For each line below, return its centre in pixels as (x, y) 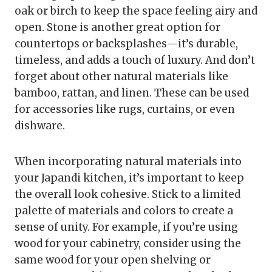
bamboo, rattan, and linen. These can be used (132, 93)
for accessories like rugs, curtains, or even (125, 110)
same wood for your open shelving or (113, 260)
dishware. (40, 126)
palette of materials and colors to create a (124, 211)
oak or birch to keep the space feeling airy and (136, 11)
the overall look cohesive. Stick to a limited (127, 195)
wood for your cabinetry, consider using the (128, 244)
